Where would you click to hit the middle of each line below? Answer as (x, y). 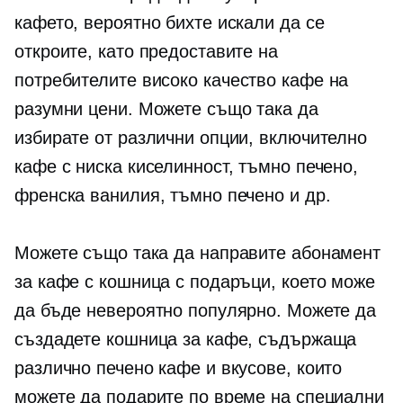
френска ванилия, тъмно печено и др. (173, 196)
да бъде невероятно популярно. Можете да (196, 311)
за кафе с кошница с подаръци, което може (195, 282)
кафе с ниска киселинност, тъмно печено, (187, 167)
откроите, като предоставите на (146, 52)
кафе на (313, 81)
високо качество (209, 81)
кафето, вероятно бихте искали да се (170, 23)
